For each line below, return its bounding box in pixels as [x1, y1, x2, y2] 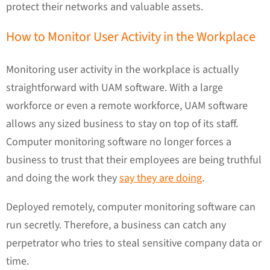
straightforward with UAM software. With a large [6, 80, 223, 95]
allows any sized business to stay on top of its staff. [6, 116, 238, 131]
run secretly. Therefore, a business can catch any [6, 217, 226, 233]
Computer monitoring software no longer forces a [6, 134, 231, 149]
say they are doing [119, 170, 202, 186]
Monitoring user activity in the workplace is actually [6, 61, 239, 77]
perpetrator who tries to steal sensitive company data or [6, 235, 262, 251]
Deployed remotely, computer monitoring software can [6, 199, 256, 215]
